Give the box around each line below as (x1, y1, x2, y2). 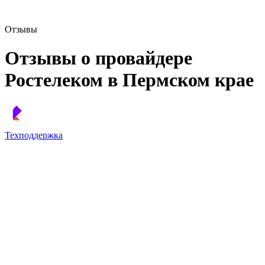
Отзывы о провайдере (5, 47, 192, 69)
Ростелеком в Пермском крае (5, 69, 254, 91)
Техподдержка (5, 130, 63, 140)
